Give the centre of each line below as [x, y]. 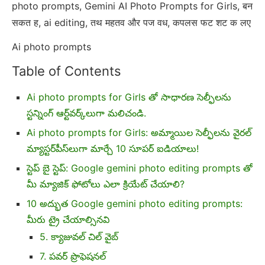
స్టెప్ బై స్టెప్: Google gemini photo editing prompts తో [140, 168]
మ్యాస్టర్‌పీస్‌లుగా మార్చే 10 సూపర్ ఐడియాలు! [113, 148]
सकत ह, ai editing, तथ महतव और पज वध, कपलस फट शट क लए [131, 22]
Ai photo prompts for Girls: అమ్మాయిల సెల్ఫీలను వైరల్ [139, 132]
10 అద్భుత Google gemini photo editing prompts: [135, 203]
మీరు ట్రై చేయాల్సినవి [68, 219]
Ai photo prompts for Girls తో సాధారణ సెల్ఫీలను [129, 97]
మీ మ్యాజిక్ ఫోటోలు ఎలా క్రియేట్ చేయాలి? [106, 184]
